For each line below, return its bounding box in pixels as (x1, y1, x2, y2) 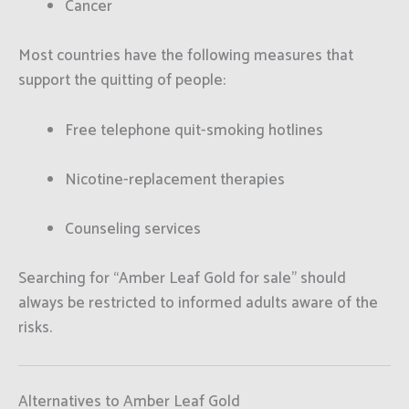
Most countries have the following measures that (18, 43, 353, 69)
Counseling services (65, 215, 201, 242)
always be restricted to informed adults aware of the (18, 290, 378, 317)
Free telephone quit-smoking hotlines (65, 117, 323, 143)
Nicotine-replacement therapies (65, 166, 285, 193)
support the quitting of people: (18, 68, 225, 94)
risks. (18, 315, 52, 341)
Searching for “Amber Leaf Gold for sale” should (18, 266, 346, 292)
